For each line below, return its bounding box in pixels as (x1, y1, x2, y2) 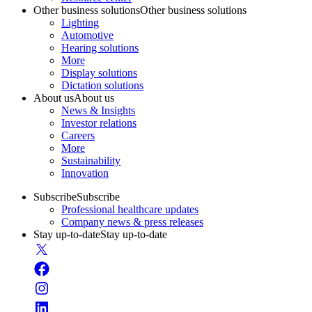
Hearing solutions (61, 42, 139, 54)
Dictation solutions (61, 79, 143, 92)
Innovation (61, 167, 109, 180)
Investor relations (61, 117, 136, 130)
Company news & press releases (61, 216, 203, 228)
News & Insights (61, 104, 135, 117)
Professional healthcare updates (61, 203, 198, 216)
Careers (61, 130, 95, 142)
